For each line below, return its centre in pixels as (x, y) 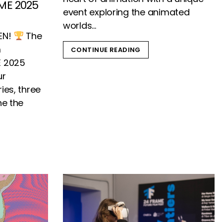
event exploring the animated (126, 12)
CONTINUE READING (106, 50)
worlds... (80, 25)
